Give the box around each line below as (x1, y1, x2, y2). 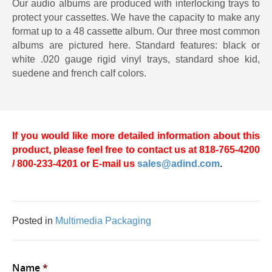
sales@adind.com (137, 158, 220, 169)
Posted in (12, 216, 55, 226)
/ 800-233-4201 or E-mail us (12, 158, 135, 169)
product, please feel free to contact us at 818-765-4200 (12, 144, 260, 155)
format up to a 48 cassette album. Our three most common (12, 26, 260, 36)
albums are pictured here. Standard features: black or (12, 40, 260, 50)
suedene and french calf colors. (12, 68, 146, 78)
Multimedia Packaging (55, 216, 151, 226)
